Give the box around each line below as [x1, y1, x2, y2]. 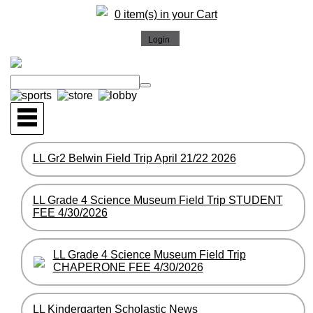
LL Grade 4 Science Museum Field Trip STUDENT [32, 194, 283, 206]
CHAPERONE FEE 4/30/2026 [52, 261, 203, 273]
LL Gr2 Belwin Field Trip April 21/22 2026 [32, 152, 236, 164]
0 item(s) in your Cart [114, 8, 217, 20]
